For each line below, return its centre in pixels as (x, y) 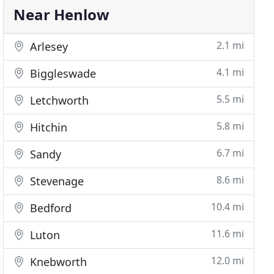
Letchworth (58, 100)
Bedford (50, 208)
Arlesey (48, 46)
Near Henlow (62, 14)
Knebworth (57, 262)
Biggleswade (62, 73)
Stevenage (56, 181)
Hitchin (47, 127)
